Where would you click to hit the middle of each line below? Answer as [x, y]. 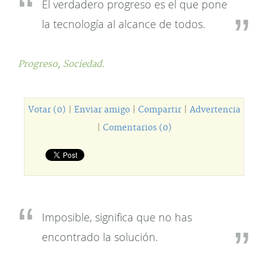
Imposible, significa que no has [117, 217]
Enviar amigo [102, 110]
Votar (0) [47, 110]
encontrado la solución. [100, 237]
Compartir [159, 110]
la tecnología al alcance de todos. [124, 24]
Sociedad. [84, 64]
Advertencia [215, 110]
